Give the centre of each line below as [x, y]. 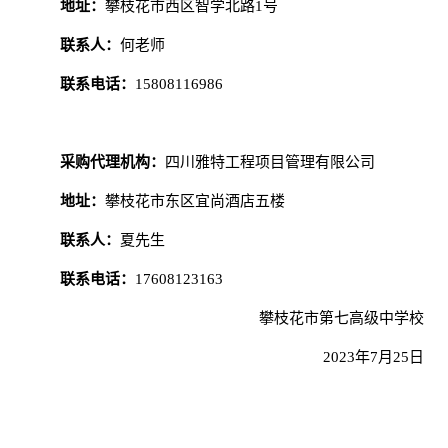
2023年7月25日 [374, 357]
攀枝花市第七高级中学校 [342, 318]
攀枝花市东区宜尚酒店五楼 [194, 201]
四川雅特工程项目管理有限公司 [269, 162]
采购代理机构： [112, 162]
